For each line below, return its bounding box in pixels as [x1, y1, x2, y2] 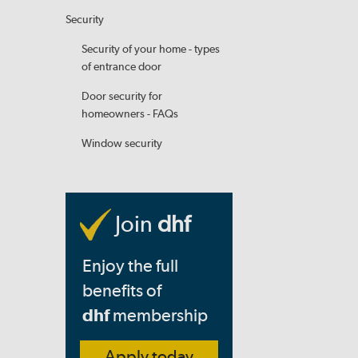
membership [109, 304, 208, 325]
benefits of [82, 280, 161, 300]
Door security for [82, 89, 162, 103]
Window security [82, 137, 162, 150]
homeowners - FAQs [82, 107, 178, 121]
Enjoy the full [82, 255, 178, 276]
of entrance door [82, 60, 161, 74]
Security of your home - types [82, 42, 220, 56]
